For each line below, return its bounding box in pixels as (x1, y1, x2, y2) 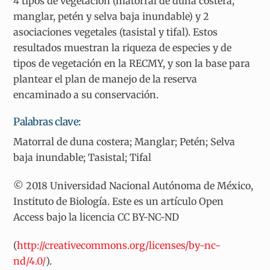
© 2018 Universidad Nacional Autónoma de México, (13, 179, 254, 192)
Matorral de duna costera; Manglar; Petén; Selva (13, 136, 236, 148)
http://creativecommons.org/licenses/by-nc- (17, 239, 221, 251)
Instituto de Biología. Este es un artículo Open (13, 195, 224, 207)
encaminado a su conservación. (13, 88, 159, 101)
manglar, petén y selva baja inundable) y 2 (13, 10, 210, 22)
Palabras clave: (13, 115, 81, 128)
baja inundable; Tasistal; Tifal (13, 151, 152, 164)
